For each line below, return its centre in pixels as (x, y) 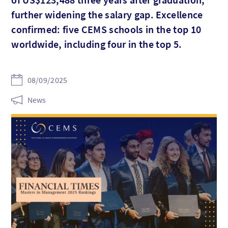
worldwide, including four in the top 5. (97, 44)
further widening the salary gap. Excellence (107, 14)
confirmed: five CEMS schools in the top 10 (106, 29)
